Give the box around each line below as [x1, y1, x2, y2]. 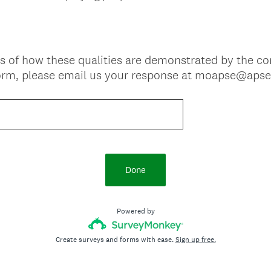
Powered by [116, 206, 155, 216]
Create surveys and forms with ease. [55, 235, 175, 244]
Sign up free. [175, 235, 216, 244]
